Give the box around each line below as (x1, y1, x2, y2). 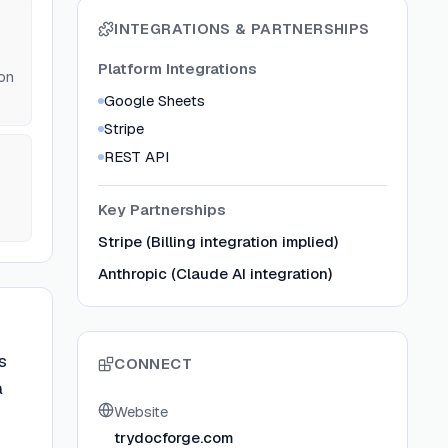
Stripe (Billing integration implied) (98, 232, 339, 251)
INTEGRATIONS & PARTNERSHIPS (114, 19, 370, 38)
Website (114, 402, 169, 421)
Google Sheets (104, 91, 206, 110)
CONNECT (114, 354, 192, 373)
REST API (104, 147, 170, 166)
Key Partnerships (98, 200, 227, 219)
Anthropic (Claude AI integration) (98, 264, 333, 283)
